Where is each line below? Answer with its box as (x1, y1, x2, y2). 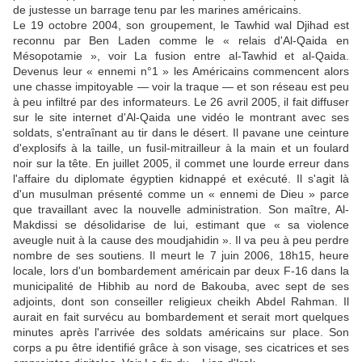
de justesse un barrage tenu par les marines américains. (13, 3, 301, 17)
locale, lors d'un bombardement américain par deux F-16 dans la (13, 264, 349, 278)
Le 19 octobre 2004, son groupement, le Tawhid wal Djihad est (13, 19, 349, 32)
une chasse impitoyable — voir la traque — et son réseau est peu (13, 80, 349, 94)
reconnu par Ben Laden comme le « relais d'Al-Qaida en (13, 34, 349, 48)
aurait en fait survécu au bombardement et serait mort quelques (13, 310, 349, 324)
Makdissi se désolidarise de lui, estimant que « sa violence (13, 218, 349, 232)
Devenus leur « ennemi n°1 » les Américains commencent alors (13, 65, 349, 78)
